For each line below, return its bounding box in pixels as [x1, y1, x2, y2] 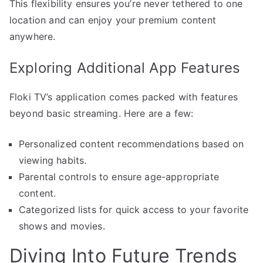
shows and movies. [19, 220, 105, 232]
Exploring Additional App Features [9, 59, 241, 77]
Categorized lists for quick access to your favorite [19, 204, 249, 216]
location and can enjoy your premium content [9, 14, 216, 26]
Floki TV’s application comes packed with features [9, 91, 238, 103]
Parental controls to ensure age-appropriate [19, 171, 219, 183]
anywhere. [9, 31, 56, 43]
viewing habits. [19, 154, 87, 167]
